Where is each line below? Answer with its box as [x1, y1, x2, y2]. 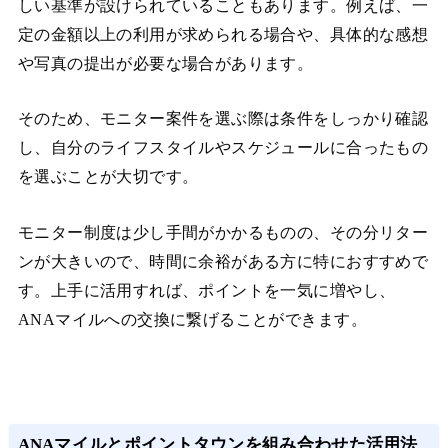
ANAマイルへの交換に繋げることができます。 [17, 309, 367, 329]
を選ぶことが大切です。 [17, 167, 199, 187]
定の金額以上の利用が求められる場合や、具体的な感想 [17, 24, 429, 44]
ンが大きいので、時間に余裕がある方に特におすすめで [17, 251, 429, 271]
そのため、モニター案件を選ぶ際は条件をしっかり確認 [17, 109, 429, 129]
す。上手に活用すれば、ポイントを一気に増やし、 [17, 280, 396, 300]
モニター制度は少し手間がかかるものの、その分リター [17, 222, 429, 242]
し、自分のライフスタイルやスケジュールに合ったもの [17, 138, 429, 158]
